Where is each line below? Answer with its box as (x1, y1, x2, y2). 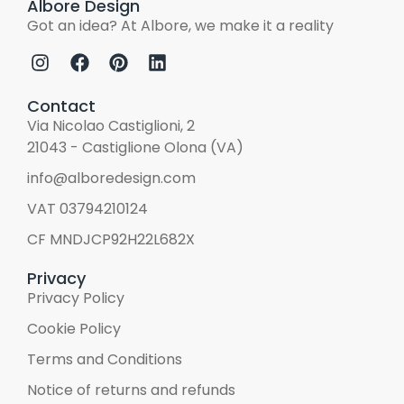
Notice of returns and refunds (27, 380, 235, 401)
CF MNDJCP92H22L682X (27, 229, 195, 251)
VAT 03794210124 (27, 198, 148, 220)
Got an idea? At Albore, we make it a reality (27, 14, 334, 36)
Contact (27, 95, 96, 118)
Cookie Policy (27, 318, 121, 340)
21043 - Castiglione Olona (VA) (27, 137, 243, 159)
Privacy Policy (27, 288, 124, 309)
